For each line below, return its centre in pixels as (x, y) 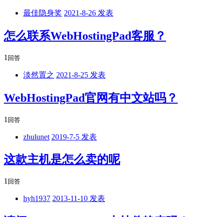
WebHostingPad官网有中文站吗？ (91, 98)
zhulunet (36, 137)
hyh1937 (37, 199)
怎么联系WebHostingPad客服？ (85, 36)
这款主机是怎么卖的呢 (62, 160)
